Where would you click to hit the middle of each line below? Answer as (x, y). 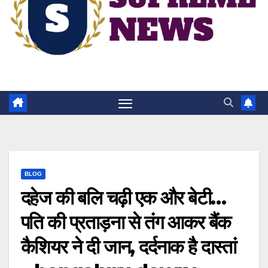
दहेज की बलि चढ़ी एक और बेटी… (124, 198)
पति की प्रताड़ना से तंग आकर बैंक (126, 223)
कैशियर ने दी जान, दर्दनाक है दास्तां (129, 247)
